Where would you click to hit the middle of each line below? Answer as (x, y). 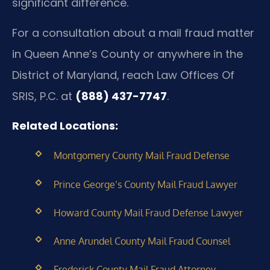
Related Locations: (65, 125)
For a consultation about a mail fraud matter (133, 33)
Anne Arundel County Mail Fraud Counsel (142, 241)
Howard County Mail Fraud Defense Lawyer (148, 212)
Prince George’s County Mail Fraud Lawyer (145, 184)
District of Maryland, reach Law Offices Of (123, 75)
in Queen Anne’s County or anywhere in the (127, 54)
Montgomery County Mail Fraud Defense (141, 156)
